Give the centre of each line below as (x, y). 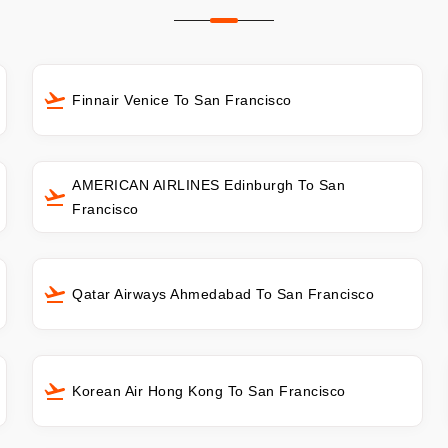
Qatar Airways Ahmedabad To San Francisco (223, 294)
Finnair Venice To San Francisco (182, 99)
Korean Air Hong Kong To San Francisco (209, 391)
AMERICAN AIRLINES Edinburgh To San (209, 185)
